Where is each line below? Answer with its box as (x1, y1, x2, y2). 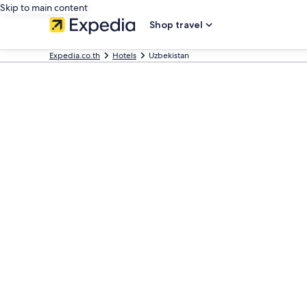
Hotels (112, 50, 136, 61)
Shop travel (149, 19, 203, 31)
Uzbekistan (149, 50, 189, 61)
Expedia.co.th (49, 50, 100, 61)
